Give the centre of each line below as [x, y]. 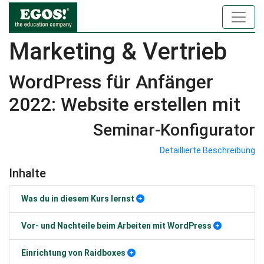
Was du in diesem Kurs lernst [78, 199]
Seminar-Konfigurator [174, 130]
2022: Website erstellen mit [125, 104]
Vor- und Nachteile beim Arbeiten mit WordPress [116, 226]
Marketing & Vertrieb [118, 52]
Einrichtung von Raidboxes [73, 253]
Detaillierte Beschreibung [207, 150]
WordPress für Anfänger [111, 82]
